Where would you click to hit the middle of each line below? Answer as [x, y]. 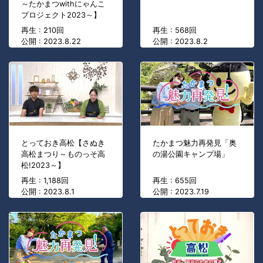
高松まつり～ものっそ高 [63, 154]
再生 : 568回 [175, 31]
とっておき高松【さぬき [63, 143]
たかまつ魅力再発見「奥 [195, 143]
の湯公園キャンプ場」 [191, 154]
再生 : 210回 [43, 31]
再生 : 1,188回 [45, 181]
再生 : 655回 [175, 181]
